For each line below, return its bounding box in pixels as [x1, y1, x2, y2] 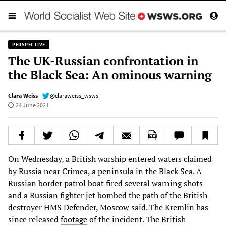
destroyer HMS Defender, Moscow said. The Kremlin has [8, 201, 208, 213]
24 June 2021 [15, 101, 49, 109]
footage [61, 213, 87, 225]
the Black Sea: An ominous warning [8, 66, 212, 83]
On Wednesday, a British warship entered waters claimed [8, 153, 212, 164]
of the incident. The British [87, 213, 186, 225]
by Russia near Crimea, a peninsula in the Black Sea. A [8, 165, 202, 177]
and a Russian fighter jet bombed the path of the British [8, 189, 207, 201]
